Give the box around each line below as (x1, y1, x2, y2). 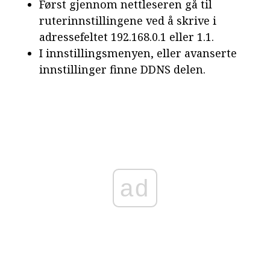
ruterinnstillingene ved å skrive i (39, 13, 216, 28)
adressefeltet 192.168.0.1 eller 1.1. (39, 30, 214, 45)
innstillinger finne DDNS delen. (39, 62, 206, 77)
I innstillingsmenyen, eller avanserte (39, 46, 237, 61)
